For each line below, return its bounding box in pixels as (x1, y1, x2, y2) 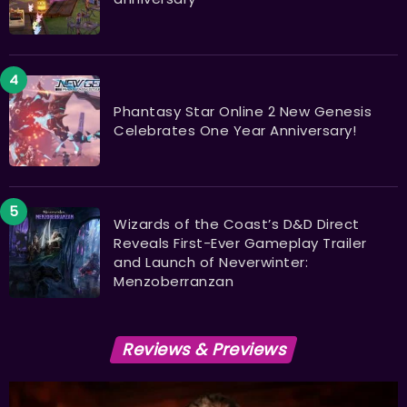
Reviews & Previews (122, 337, 285, 361)
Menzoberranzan (114, 271, 233, 291)
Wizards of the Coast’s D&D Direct (114, 213, 360, 233)
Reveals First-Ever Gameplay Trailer (114, 233, 367, 253)
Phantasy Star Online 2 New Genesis (114, 101, 372, 121)
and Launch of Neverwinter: (114, 252, 308, 272)
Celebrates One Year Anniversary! (114, 120, 356, 140)
